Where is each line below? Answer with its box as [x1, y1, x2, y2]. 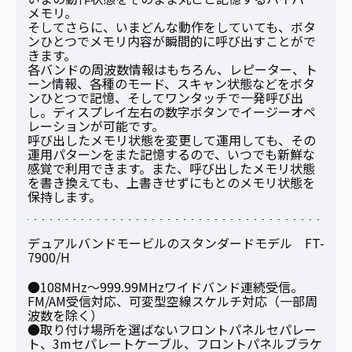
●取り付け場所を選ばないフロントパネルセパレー [27, 320, 317, 339]
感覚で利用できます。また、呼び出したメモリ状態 [27, 159, 315, 178]
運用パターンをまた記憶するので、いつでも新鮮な [27, 145, 315, 164]
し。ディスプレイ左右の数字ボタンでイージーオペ [27, 102, 316, 122]
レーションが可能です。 [27, 116, 164, 136]
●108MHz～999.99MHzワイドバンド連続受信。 [27, 277, 303, 297]
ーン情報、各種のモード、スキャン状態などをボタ [27, 74, 315, 93]
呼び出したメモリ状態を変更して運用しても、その [27, 130, 316, 150]
